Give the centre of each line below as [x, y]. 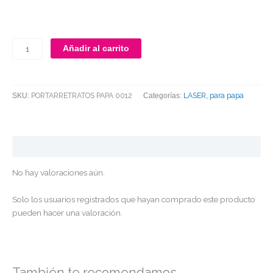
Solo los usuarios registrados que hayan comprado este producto [134, 199]
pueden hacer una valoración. [67, 212]
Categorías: [163, 95]
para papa [227, 95]
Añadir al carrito [96, 48]
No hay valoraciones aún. [58, 172]
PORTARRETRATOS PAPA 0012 [82, 95]
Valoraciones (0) [46, 146]
